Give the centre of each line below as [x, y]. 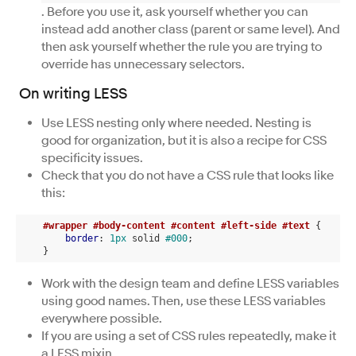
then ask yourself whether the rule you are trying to [182, 46]
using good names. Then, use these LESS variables [184, 301]
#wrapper [65, 225]
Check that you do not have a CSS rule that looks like [188, 175]
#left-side [249, 225]
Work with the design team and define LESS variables [190, 283]
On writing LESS [73, 93]
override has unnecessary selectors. [143, 64]
